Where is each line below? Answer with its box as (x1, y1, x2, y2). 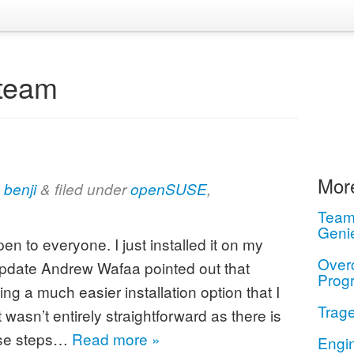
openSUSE (130, 179, 207, 199)
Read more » (72, 328, 160, 349)
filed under (51, 179, 130, 199)
